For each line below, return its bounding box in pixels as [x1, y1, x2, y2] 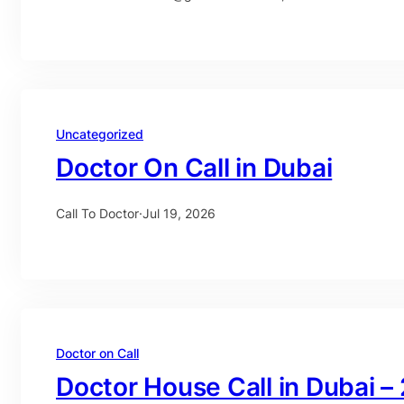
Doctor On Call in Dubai [56, 151, 333, 183]
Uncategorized [56, 125, 143, 142]
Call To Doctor [56, 205, 139, 221]
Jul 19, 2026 [142, 205, 216, 221]
